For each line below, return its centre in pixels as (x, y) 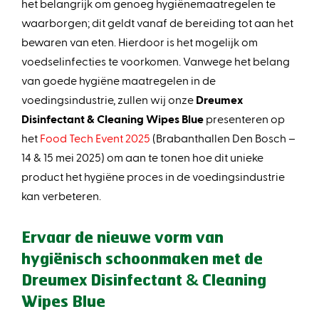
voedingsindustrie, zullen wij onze (109, 100)
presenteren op (244, 119)
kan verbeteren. (61, 196)
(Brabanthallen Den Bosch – (223, 138)
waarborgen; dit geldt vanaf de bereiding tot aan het (157, 23)
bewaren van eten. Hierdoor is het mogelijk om (140, 42)
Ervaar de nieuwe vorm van (122, 239)
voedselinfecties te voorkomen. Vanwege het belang (156, 61)
